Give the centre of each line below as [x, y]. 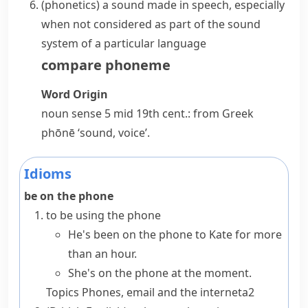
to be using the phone [103, 215]
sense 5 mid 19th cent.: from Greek [161, 113]
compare [71, 65]
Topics [64, 292]
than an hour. [102, 254]
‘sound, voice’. [112, 133]
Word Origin [75, 94]
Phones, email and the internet [162, 292]
